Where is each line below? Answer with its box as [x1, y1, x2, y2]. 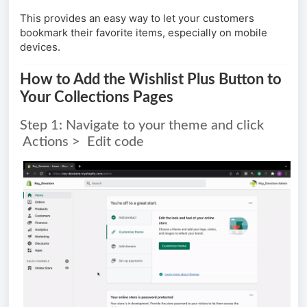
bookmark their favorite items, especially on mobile [20, 26, 267, 39]
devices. [20, 40, 60, 53]
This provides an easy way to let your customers [20, 12, 254, 25]
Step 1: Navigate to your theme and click [20, 119, 264, 132]
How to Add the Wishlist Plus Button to [20, 72, 282, 87]
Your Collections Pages [20, 90, 173, 105]
